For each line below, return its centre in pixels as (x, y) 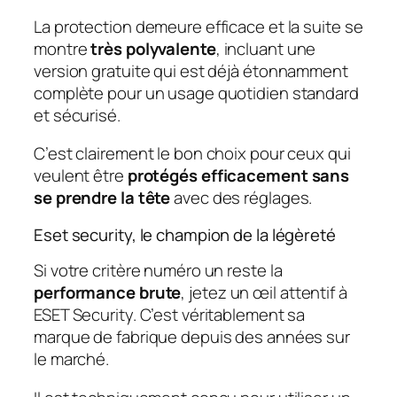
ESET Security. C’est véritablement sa (170, 315)
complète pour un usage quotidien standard (196, 93)
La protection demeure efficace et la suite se (198, 26)
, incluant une (266, 48)
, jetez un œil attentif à (264, 293)
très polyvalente (153, 48)
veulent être (81, 176)
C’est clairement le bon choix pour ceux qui (192, 154)
